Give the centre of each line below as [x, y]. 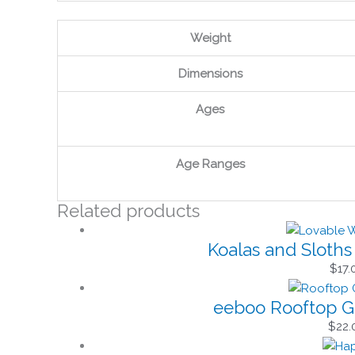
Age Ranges [210, 164]
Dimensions [210, 73]
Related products [128, 210]
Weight [210, 38]
